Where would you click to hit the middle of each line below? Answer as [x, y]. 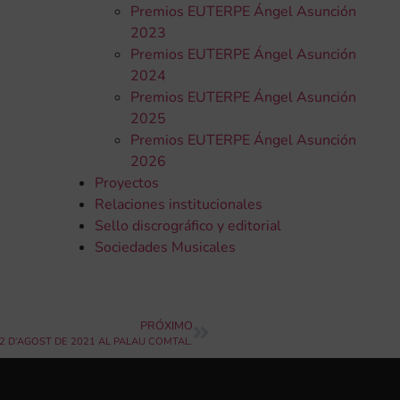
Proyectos [126, 183]
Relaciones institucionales [178, 205]
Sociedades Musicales [165, 248]
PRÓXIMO [167, 325]
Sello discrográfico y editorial [187, 226]
